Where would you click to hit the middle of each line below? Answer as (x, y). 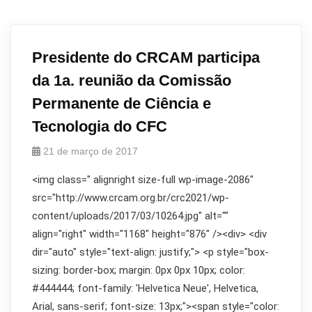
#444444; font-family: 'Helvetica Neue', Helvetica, (145, 288)
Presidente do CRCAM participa (146, 57)
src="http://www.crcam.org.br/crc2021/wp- (131, 198)
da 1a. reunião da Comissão (132, 80)
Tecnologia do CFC (100, 126)
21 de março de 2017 (91, 151)
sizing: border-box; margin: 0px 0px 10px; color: (139, 270)
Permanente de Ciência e (122, 103)
